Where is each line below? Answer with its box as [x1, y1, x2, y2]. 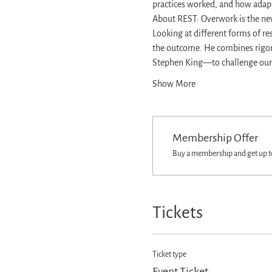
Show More [152, 79, 195, 89]
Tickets [152, 203, 203, 222]
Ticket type [152, 250, 186, 259]
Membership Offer [172, 132, 258, 144]
